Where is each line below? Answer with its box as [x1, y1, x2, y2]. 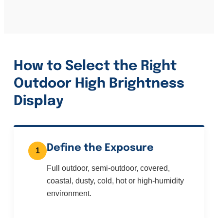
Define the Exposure [47, 143, 154, 154]
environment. [47, 189, 91, 198]
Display [14, 94, 64, 109]
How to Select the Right [14, 59, 177, 74]
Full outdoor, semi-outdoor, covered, [47, 164, 170, 173]
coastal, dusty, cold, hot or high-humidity [47, 177, 184, 185]
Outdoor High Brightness [14, 77, 184, 91]
